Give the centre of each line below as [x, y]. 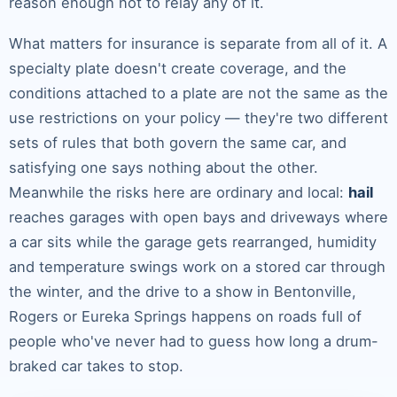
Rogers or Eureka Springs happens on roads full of [185, 317]
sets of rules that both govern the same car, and [178, 143]
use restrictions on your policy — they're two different [198, 118]
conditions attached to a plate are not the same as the [198, 93]
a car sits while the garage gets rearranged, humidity [193, 242]
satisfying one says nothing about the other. [163, 168]
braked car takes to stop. [96, 366]
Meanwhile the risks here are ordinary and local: [179, 193]
